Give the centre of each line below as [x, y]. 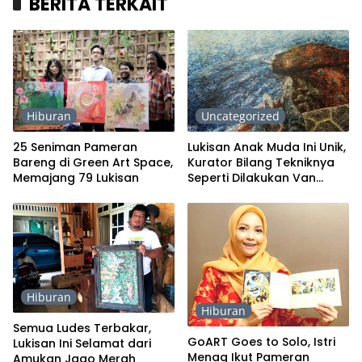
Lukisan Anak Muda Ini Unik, [267, 147]
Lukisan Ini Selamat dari [82, 343]
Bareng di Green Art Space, [93, 162]
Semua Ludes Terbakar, [82, 328]
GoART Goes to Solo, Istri [261, 342]
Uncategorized [240, 116]
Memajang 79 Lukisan [76, 177]
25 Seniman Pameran [75, 147]
